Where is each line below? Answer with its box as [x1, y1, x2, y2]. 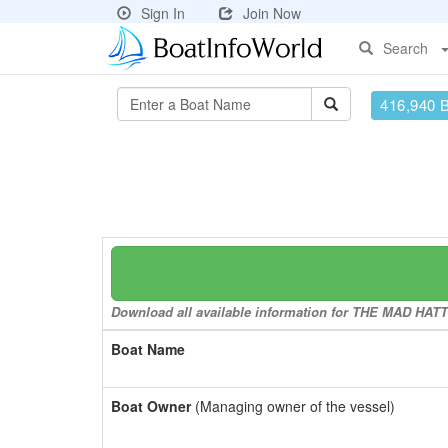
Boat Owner [111, 396, 191, 416]
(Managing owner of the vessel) [191, 396, 395, 416]
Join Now [243, 3, 301, 23]
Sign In [141, 3, 185, 23]
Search [383, 38, 428, 58]
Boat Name [111, 339, 185, 359]
